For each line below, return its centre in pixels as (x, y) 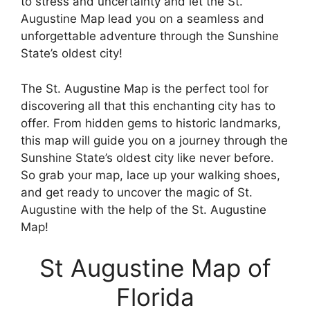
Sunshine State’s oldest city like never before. (147, 157)
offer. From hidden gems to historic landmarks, (151, 123)
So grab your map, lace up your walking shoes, (151, 175)
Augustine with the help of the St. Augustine (144, 209)
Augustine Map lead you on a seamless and (143, 19)
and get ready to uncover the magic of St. (137, 192)
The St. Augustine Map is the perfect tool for (145, 88)
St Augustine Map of (155, 268)
